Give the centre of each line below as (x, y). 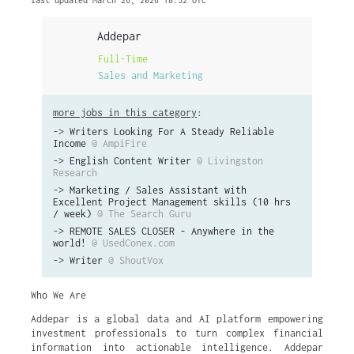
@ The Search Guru (144, 214)
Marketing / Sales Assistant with (158, 190)
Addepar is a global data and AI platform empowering (177, 319)
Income (70, 143)
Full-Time (123, 58)
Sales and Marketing (151, 75)
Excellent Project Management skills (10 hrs (172, 202)
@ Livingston (230, 161)
